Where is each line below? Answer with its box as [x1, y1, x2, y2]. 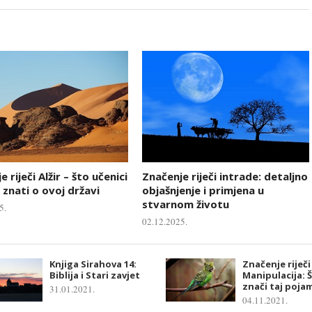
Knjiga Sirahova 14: [49, 257, 136, 270]
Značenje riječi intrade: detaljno [142, 169, 308, 183]
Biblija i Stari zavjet [49, 268, 140, 281]
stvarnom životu [142, 196, 229, 211]
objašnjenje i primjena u [142, 182, 264, 197]
